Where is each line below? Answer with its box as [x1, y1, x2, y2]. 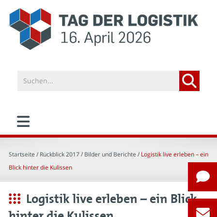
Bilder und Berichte [84, 150, 136, 158]
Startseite [9, 150, 35, 158]
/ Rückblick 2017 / [35, 150, 84, 158]
